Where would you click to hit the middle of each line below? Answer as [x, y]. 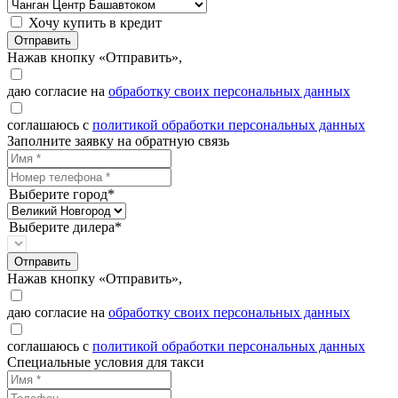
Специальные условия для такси [106, 362]
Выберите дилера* [65, 227]
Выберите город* [62, 195]
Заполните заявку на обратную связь [118, 141]
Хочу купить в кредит [95, 23]
